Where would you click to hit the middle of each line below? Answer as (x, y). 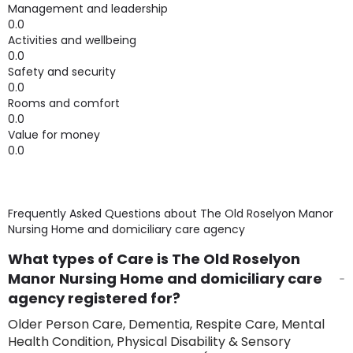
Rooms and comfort (64, 103)
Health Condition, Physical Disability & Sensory (149, 342)
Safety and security (62, 72)
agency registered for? (94, 298)
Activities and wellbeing (72, 40)
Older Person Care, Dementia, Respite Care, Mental (166, 324)
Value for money (54, 135)
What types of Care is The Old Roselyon (154, 259)
